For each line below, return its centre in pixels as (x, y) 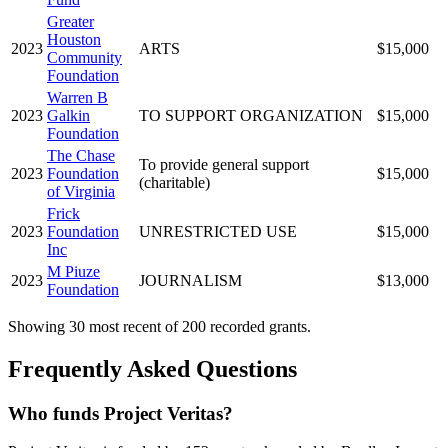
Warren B (77, 97)
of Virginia (81, 191)
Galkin (68, 115)
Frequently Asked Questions (152, 368)
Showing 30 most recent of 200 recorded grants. (159, 326)
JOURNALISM (190, 280)
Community (84, 57)
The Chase (81, 155)
